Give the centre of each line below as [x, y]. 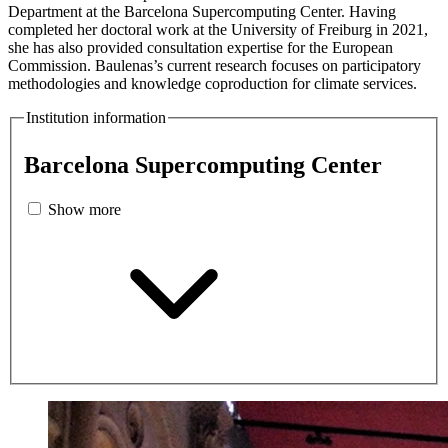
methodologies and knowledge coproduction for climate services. [212, 83]
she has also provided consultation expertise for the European [200, 47]
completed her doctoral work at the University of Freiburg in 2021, [218, 29]
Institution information [96, 117]
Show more [84, 210]
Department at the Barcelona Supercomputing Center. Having [202, 11]
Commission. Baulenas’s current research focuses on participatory [214, 65]
